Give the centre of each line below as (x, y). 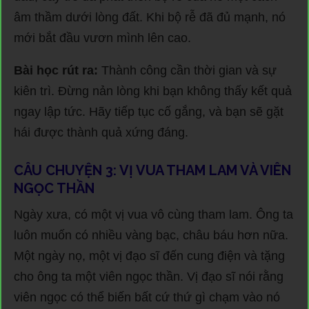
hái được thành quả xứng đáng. (101, 132)
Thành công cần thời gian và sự (187, 70)
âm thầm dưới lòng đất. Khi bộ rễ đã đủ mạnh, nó (150, 17)
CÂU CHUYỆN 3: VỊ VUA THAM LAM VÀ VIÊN (152, 170)
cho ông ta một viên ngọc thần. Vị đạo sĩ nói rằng (149, 276)
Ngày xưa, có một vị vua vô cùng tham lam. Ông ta (153, 214)
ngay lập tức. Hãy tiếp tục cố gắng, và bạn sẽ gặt (149, 111)
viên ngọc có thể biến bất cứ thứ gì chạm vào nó (147, 297)
